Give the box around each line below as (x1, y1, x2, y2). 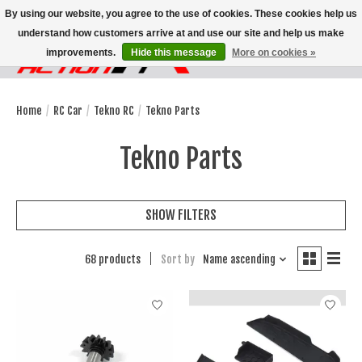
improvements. (46, 47, 118, 58)
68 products (84, 252, 141, 266)
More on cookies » (232, 47, 316, 58)
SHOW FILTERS (145, 206, 217, 223)
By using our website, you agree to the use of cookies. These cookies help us (5, 8, 357, 19)
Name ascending (202, 252, 276, 266)
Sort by (160, 252, 195, 266)
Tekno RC (94, 103, 134, 117)
